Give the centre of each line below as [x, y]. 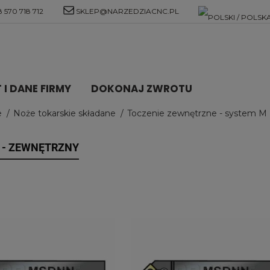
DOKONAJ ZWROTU [142, 89]
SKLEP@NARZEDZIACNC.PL [127, 11]
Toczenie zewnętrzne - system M [197, 113]
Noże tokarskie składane [64, 113]
